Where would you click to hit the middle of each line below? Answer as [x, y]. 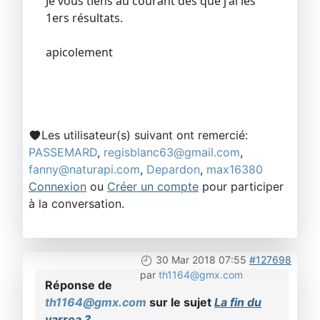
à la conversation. [76, 203]
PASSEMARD [63, 152]
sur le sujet [180, 302]
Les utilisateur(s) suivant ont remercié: [145, 135]
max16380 [235, 169]
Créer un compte [153, 186]
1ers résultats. [84, 17]
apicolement [79, 52]
